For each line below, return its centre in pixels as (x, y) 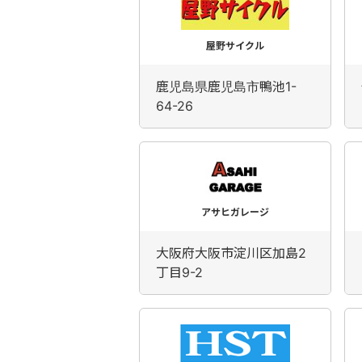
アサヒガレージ (235, 212)
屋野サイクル (235, 46)
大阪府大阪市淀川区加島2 (231, 253)
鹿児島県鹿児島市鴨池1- (226, 86)
